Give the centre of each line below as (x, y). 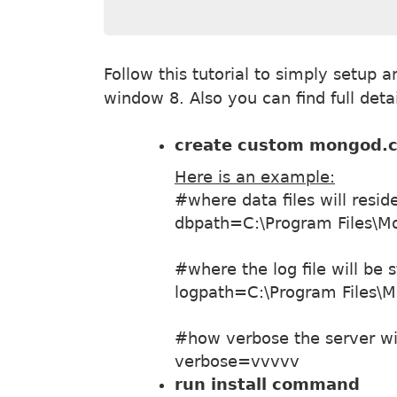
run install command (267, 384)
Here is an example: (255, 177)
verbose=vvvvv (237, 361)
